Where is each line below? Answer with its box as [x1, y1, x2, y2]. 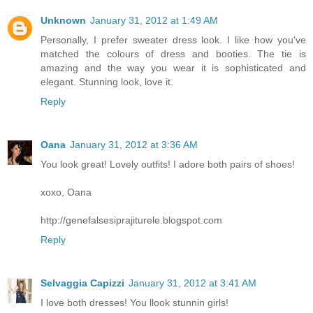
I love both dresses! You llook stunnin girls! [41, 296, 228, 308]
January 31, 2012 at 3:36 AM [70, 138, 198, 150]
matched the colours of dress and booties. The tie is [41, 48, 306, 59]
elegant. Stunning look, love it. [41, 75, 173, 87]
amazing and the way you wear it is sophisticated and [41, 61, 306, 73]
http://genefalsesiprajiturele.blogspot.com [41, 214, 222, 226]
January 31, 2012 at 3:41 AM [129, 277, 256, 289]
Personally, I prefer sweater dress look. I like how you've [41, 34, 306, 45]
